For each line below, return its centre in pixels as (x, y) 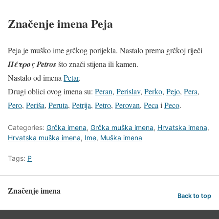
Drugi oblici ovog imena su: (51, 91)
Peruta (58, 105)
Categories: (27, 128)
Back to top (194, 196)
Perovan (127, 105)
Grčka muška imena (122, 128)
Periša (35, 105)
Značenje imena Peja (60, 23)
